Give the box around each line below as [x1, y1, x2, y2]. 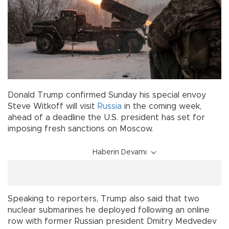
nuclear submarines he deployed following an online [8, 205, 210, 214]
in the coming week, [122, 102, 201, 110]
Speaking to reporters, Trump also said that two [8, 194, 199, 203]
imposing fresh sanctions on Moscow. [8, 124, 153, 133]
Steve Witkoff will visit [8, 102, 98, 110]
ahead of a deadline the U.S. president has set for [8, 113, 205, 122]
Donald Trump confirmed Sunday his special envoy [8, 90, 206, 99]
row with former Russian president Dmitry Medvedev [8, 217, 217, 225]
